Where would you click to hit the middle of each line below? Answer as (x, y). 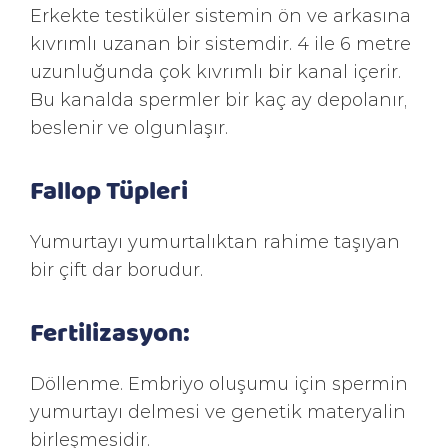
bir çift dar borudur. (116, 269)
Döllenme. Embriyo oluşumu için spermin (219, 383)
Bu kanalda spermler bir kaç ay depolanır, (218, 99)
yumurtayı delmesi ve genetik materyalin (218, 411)
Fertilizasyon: (110, 331)
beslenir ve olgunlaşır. (129, 127)
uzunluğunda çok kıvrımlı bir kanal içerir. (215, 71)
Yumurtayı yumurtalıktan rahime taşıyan (215, 241)
